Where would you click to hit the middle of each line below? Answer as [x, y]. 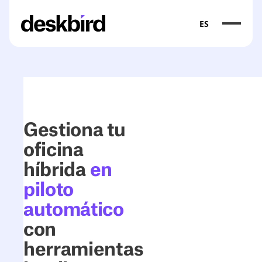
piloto [49, 190]
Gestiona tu [75, 130]
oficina [54, 150]
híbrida [57, 170]
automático [74, 210]
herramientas [84, 250]
